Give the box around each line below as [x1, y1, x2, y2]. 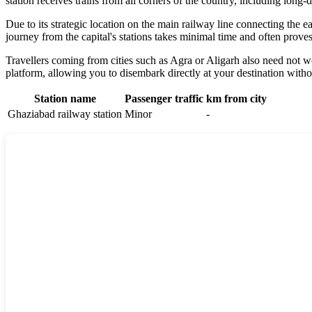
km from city [206, 92, 267, 104]
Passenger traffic [125, 92, 203, 104]
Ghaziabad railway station [8, 107, 122, 120]
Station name [33, 92, 96, 104]
